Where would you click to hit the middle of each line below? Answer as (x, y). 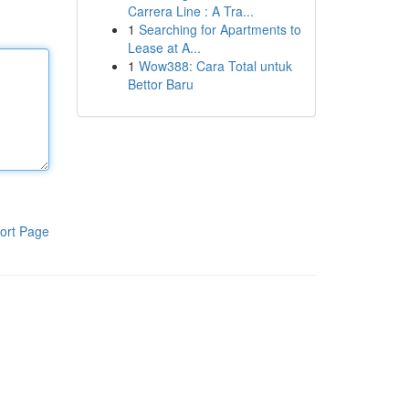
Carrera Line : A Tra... (190, 11)
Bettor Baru (160, 84)
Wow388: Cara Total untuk (215, 66)
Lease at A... (164, 47)
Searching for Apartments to (220, 29)
